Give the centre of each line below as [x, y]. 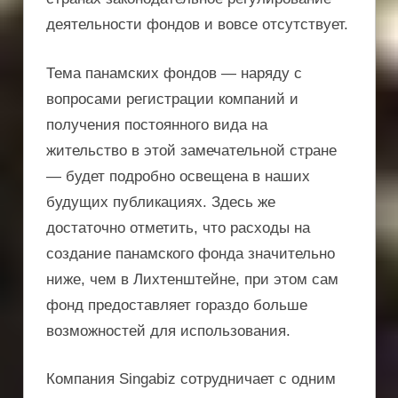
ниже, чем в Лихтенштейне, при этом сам [192, 279]
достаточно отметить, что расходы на [178, 227]
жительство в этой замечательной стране [191, 150]
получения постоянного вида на [157, 124]
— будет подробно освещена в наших [178, 176]
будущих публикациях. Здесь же [161, 202]
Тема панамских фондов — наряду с [174, 73]
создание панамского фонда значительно [191, 253]
